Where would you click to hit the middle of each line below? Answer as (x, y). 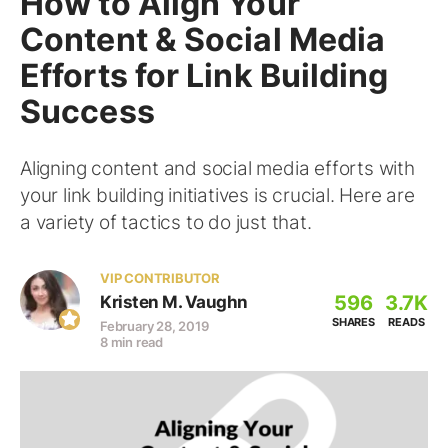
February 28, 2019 (154, 326)
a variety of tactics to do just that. (166, 222)
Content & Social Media (203, 39)
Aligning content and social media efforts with (217, 168)
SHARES (353, 322)
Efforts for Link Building (204, 75)
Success (87, 111)
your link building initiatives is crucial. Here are (217, 195)
